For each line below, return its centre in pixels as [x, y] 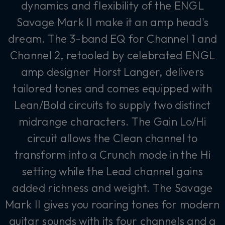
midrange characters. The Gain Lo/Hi [113, 121]
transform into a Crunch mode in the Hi [113, 154]
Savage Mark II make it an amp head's [113, 22]
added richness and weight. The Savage [113, 188]
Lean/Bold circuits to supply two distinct [113, 105]
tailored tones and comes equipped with [113, 88]
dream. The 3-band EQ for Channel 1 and [113, 38]
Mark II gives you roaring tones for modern [113, 204]
